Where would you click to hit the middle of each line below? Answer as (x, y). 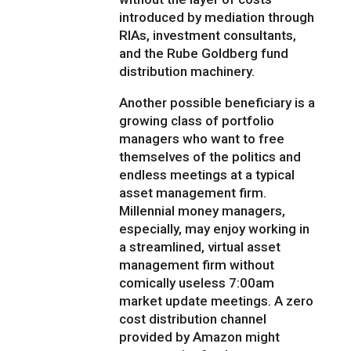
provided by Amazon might (200, 337)
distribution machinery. (187, 72)
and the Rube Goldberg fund (204, 54)
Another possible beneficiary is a (217, 103)
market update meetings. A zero (217, 301)
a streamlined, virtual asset (200, 247)
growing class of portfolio (197, 121)
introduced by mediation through (217, 18)
